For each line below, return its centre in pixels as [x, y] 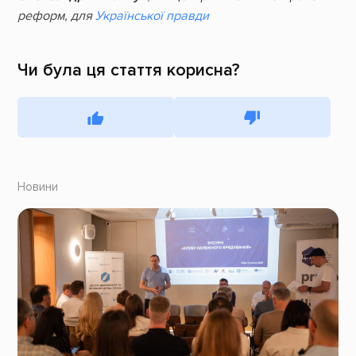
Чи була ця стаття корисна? [128, 70]
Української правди [152, 15]
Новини [37, 188]
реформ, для [56, 15]
